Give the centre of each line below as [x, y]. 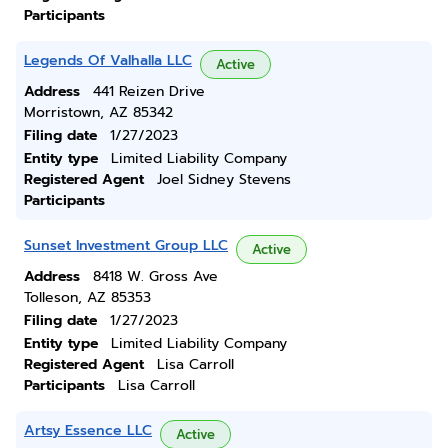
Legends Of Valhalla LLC [108, 60]
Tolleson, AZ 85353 [87, 297]
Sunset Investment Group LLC [126, 245]
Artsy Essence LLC [88, 430]
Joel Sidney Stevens [224, 179]
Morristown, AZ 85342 [98, 112]
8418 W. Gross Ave [155, 276]
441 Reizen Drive [149, 91]
